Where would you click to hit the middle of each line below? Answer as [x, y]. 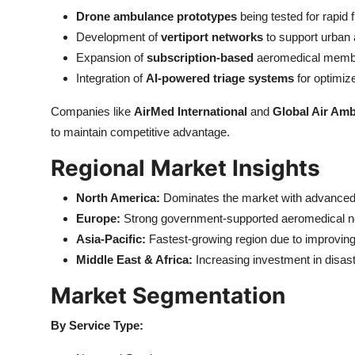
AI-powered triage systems [220, 78]
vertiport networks [212, 37]
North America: [118, 198]
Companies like [92, 111]
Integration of [111, 78]
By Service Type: [97, 325]
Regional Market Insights [185, 168]
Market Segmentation [168, 296]
